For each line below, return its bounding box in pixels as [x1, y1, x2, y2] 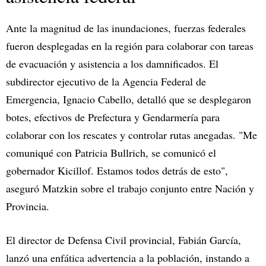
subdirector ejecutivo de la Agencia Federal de [6, 74, 206, 89]
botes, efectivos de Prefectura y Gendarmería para [6, 110, 220, 125]
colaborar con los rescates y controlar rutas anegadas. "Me [6, 128, 257, 142]
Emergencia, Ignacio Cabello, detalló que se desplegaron [6, 92, 251, 107]
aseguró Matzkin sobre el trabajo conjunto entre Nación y [6, 181, 254, 196]
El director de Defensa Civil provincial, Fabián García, [6, 233, 241, 248]
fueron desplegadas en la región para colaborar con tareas [6, 39, 254, 53]
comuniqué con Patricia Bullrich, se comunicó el [6, 145, 216, 160]
